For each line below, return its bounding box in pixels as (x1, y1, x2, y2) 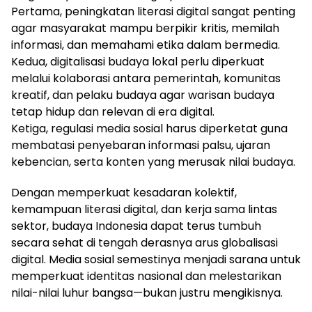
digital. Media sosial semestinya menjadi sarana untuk (11, 251, 301, 267)
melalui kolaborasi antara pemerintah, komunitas (11, 70, 281, 86)
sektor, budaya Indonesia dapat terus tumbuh (11, 217, 261, 234)
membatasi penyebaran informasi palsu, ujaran (11, 136, 270, 153)
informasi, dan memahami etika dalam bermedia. (11, 36, 280, 53)
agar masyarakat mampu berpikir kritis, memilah (11, 19, 279, 36)
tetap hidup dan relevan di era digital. (11, 103, 214, 120)
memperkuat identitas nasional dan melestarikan (11, 267, 281, 284)
